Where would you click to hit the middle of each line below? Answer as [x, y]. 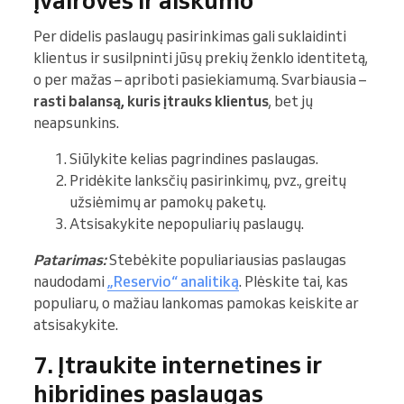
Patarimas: [70, 259]
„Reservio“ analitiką [173, 281]
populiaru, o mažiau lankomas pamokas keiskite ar [196, 303]
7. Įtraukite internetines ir [178, 364]
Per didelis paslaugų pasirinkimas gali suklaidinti [190, 36]
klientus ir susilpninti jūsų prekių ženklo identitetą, [201, 57]
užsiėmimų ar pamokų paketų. [168, 202]
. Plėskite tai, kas [294, 281]
